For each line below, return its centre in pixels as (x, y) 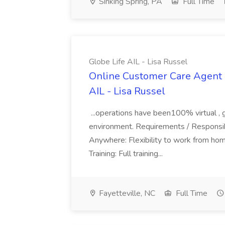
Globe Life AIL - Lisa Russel (138, 62)
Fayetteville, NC (126, 193)
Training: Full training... (127, 154)
